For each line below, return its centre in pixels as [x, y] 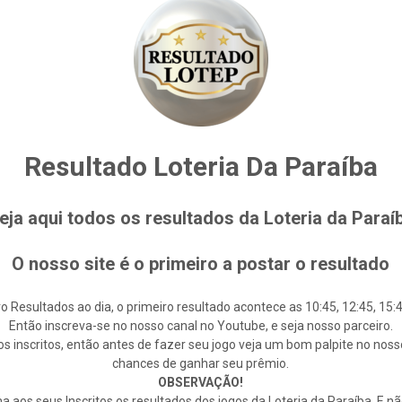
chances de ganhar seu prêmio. [201, 363]
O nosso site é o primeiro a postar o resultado [201, 264]
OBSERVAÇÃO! [201, 382]
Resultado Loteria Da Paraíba [201, 166]
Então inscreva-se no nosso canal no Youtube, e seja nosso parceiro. [201, 326]
